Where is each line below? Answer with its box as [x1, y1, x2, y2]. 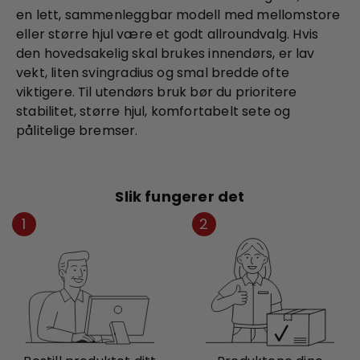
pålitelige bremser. [16, 121, 138, 140]
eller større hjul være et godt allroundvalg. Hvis [16, 24, 319, 43]
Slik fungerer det [115, 186, 245, 207]
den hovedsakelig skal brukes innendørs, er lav [16, 43, 315, 63]
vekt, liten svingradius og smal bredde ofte [16, 63, 290, 82]
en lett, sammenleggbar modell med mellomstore [16, 5, 341, 24]
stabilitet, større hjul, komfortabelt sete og [16, 101, 291, 121]
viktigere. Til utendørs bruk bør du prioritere [16, 82, 297, 101]
